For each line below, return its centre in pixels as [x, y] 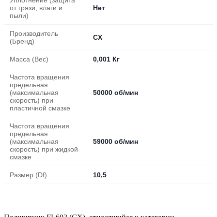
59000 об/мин [116, 141]
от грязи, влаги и [36, 8]
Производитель [34, 33]
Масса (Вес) [29, 59]
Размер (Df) [28, 175]
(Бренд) [22, 41]
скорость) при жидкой [44, 149]
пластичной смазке [40, 108]
